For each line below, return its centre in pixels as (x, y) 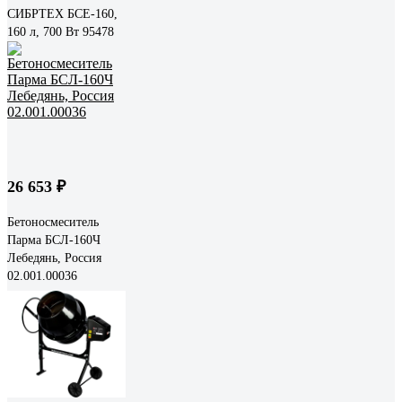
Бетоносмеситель (53, 222)
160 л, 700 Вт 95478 (61, 31)
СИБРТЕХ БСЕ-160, (62, 13)
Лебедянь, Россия (54, 258)
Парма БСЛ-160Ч (54, 240)
